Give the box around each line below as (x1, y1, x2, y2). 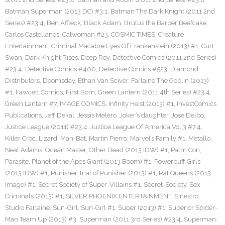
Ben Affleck (47, 19, 81, 27)
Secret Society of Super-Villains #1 (38, 181, 141, 188)
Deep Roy (81, 54, 109, 61)
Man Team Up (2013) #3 (5, 215, 76, 223)
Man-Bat (60, 135, 86, 142)
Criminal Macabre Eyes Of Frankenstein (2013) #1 (51, 42, 198, 50)
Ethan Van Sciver (78, 77, 128, 84)
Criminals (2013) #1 (5, 192, 63, 200)
